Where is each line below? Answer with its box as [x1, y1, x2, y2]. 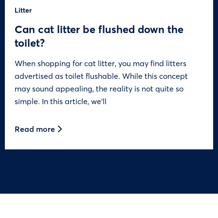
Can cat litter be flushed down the [15, 21, 183, 36]
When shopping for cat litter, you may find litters [15, 57, 186, 68]
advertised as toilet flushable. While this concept [15, 70, 188, 81]
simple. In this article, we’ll [15, 95, 107, 106]
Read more [15, 123, 57, 134]
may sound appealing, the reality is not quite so [15, 83, 183, 93]
